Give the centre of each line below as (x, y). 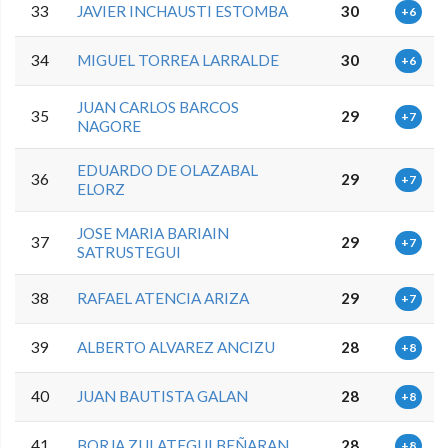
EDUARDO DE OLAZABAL (168, 169)
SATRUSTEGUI (129, 251)
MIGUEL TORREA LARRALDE (178, 59)
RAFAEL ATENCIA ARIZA (163, 297)
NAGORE (109, 125)
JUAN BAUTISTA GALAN (163, 395)
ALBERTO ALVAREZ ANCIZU (176, 346)
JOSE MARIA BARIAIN (153, 232)
